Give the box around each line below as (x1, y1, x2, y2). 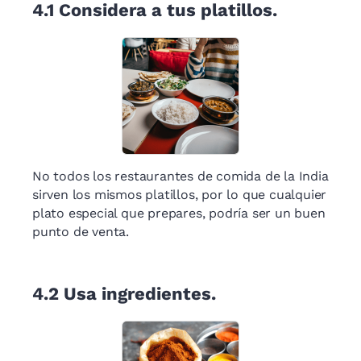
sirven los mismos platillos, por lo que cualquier (32, 187, 327, 203)
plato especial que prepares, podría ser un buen (32, 205, 326, 222)
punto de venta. (32, 224, 130, 240)
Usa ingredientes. (64, 284, 216, 305)
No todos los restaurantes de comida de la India (32, 168, 329, 185)
